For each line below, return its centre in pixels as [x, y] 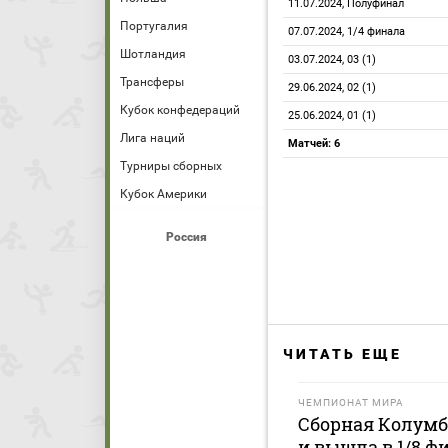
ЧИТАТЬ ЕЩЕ [342, 354]
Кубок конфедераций [180, 110]
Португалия [154, 26]
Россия [186, 237]
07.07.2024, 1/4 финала [346, 31]
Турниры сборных [171, 166]
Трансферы [152, 82]
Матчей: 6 [314, 143]
